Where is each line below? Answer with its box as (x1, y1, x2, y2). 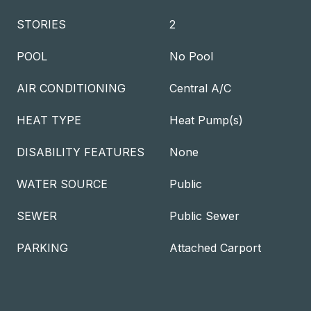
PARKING (17, 241, 68, 255)
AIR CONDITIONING (17, 81, 126, 95)
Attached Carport (169, 241, 261, 255)
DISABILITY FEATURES (17, 145, 144, 159)
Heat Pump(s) (169, 113, 243, 127)
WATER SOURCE (17, 177, 108, 191)
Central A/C (169, 81, 231, 95)
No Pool (169, 49, 213, 63)
